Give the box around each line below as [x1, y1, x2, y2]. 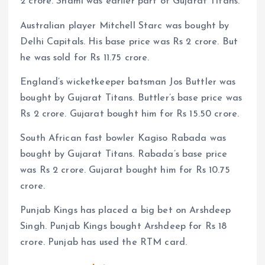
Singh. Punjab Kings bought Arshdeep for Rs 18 [20, 221, 227, 231]
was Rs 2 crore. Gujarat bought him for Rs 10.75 [20, 165, 230, 175]
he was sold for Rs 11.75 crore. [20, 53, 150, 63]
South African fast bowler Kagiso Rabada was [20, 133, 227, 143]
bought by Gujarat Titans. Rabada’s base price [20, 149, 228, 159]
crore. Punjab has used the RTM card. [20, 237, 188, 247]
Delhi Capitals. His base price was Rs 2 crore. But [20, 37, 238, 47]
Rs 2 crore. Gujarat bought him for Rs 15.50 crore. [20, 109, 240, 119]
